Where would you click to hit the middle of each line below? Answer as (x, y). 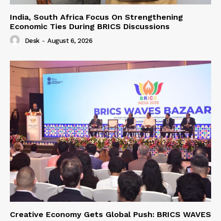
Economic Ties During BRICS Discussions (90, 26)
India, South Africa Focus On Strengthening (96, 17)
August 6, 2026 (70, 41)
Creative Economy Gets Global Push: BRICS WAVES (110, 214)
